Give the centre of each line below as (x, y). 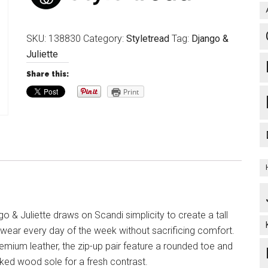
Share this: (48, 74)
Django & (210, 39)
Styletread (148, 39)
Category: (105, 39)
